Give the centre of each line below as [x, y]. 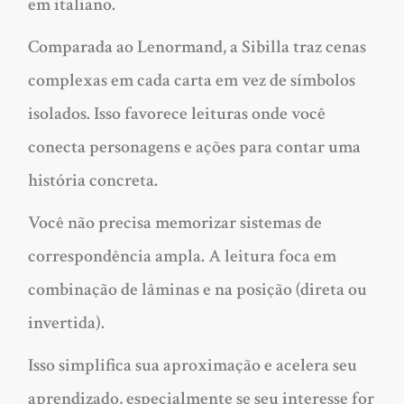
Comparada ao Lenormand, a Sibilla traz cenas [197, 46]
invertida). [66, 322]
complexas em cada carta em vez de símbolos [191, 80]
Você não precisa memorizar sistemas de [174, 222]
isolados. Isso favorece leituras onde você [176, 113]
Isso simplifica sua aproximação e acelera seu [192, 365]
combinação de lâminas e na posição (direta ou [197, 289]
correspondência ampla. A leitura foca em [182, 256]
